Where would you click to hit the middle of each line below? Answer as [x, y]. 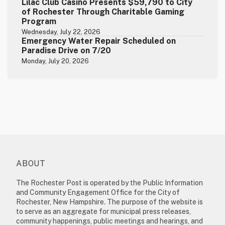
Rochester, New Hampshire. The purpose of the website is [109, 202]
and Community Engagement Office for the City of [98, 192]
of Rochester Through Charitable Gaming [103, 12]
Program [39, 21]
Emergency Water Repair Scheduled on [99, 41]
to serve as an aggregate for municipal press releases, [103, 211]
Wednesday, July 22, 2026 [61, 32]
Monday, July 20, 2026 [55, 61]
